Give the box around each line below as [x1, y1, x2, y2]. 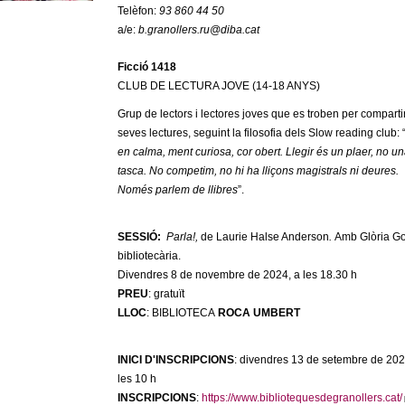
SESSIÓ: [117, 231, 161, 243]
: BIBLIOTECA [146, 306, 215, 319]
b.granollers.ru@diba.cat [137, 24, 259, 36]
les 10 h [117, 372, 156, 385]
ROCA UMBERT [214, 306, 300, 319]
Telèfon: [117, 5, 159, 17]
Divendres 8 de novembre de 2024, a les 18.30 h [117, 268, 357, 281]
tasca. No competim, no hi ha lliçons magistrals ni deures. [117, 165, 399, 177]
